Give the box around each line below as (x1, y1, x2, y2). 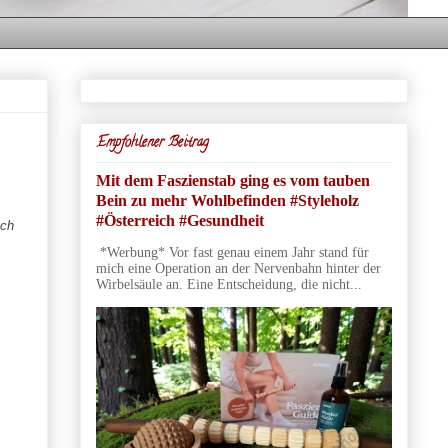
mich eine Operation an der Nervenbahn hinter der (95, 260, 381, 276)
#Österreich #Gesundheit (95, 210, 264, 230)
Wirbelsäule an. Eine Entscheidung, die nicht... (95, 276, 362, 292)
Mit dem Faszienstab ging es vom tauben (95, 170, 370, 190)
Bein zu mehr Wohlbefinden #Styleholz (95, 190, 359, 210)
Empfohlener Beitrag (95, 132, 209, 154)
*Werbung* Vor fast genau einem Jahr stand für (95, 244, 369, 260)
